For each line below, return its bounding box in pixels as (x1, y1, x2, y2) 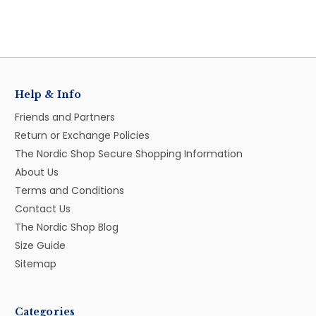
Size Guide (15, 238, 66, 253)
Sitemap (15, 256, 56, 271)
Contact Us (15, 201, 71, 216)
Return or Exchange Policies (15, 128, 150, 142)
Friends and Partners (15, 109, 115, 124)
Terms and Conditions (15, 183, 124, 197)
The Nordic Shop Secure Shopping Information (15, 146, 243, 161)
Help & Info (15, 87, 81, 101)
